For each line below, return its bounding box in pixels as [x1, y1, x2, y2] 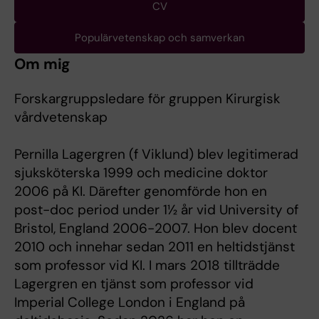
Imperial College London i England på [14, 293, 245, 311]
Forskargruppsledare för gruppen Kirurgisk [14, 89, 281, 108]
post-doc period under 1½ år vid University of [14, 200, 298, 219]
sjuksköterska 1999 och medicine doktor [14, 163, 268, 182]
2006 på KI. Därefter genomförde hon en [14, 182, 267, 200]
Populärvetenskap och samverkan [74, 30, 245, 45]
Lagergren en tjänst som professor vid [14, 274, 253, 293]
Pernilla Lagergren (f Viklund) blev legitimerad [14, 145, 298, 163]
